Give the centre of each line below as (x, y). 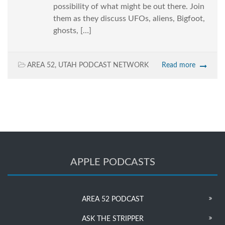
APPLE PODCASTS (113, 162)
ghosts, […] (72, 31)
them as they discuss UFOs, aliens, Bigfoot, (129, 19)
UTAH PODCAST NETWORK (103, 66)
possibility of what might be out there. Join (129, 7)
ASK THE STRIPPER (113, 219)
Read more (179, 66)
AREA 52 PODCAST (113, 200)
